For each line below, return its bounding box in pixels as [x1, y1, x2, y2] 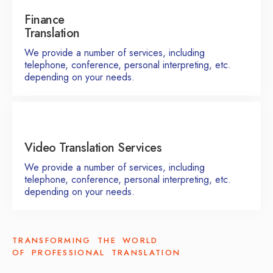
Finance [24, 11, 65, 29]
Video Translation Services [24, 139, 161, 157]
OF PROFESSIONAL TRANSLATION [12, 247, 181, 259]
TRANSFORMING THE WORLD [12, 235, 158, 247]
